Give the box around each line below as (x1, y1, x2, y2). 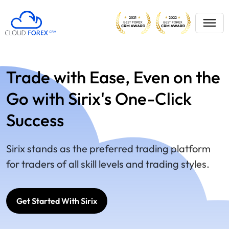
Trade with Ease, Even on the (6, 66, 220, 88)
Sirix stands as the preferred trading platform (6, 142, 211, 155)
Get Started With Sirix (16, 196, 97, 206)
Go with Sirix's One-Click (6, 88, 192, 109)
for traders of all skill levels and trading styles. (6, 157, 210, 170)
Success (6, 109, 64, 131)
